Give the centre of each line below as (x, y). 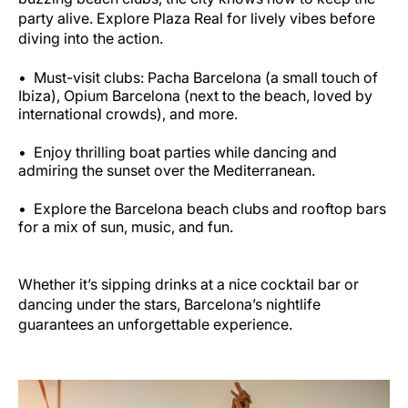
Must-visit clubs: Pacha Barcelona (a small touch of (206, 77)
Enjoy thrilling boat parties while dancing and (185, 152)
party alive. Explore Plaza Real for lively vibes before (197, 18)
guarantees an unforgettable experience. (155, 324)
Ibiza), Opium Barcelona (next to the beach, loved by (195, 95)
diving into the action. (91, 38)
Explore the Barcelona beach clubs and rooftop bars (210, 208)
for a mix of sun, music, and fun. (126, 226)
